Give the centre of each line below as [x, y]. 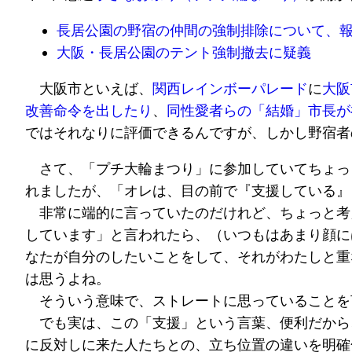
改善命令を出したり [89, 111]
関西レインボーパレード [230, 89]
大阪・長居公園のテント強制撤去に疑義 [184, 53]
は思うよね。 [68, 279]
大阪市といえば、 [89, 89]
